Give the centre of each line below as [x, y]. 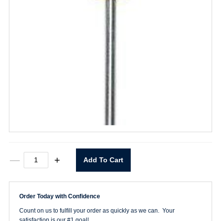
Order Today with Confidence [59, 196]
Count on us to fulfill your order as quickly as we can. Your [97, 210]
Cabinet [37, 164]
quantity [37, 191]
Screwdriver [44, 182]
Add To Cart [103, 160]
